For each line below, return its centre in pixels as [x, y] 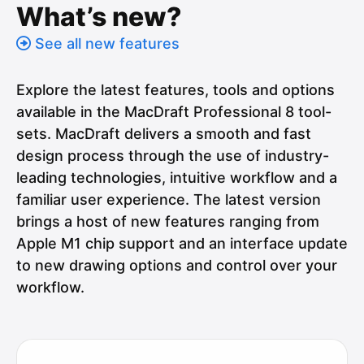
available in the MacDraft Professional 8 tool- [174, 111]
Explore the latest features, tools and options [175, 89]
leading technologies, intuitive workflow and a [177, 177]
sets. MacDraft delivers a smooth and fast [164, 133]
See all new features [107, 43]
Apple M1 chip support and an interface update [182, 243]
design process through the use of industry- [173, 155]
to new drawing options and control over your [177, 265]
